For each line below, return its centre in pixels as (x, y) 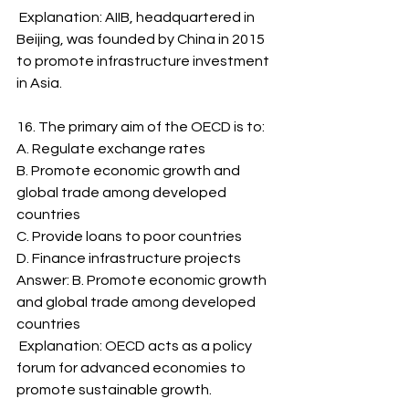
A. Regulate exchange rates (111, 149)
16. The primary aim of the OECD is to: (141, 127)
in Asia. (39, 83)
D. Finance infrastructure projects (129, 258)
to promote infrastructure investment (144, 61)
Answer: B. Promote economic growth (143, 280)
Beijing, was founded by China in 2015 (142, 39)
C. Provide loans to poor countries (129, 236)
